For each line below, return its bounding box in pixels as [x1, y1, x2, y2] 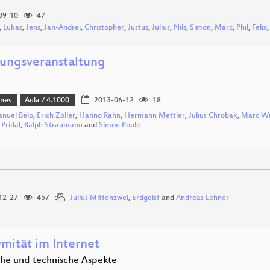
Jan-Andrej [44, 24, 81, 33]
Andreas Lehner [176, 193, 229, 202]
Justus [128, 24, 148, 33]
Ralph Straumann [24, 121, 83, 130]
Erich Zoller [37, 111, 75, 120]
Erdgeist [132, 193, 160, 202]
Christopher [84, 24, 124, 33]
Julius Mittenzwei [70, 193, 128, 202]
